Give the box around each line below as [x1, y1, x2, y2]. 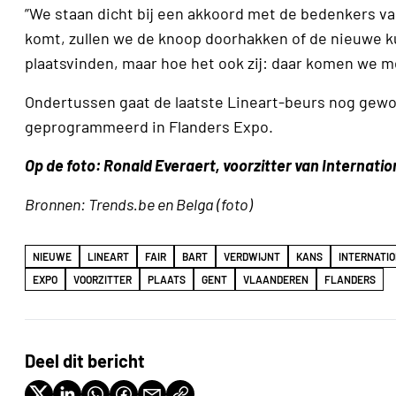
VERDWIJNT [224, 250, 280, 263]
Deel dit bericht [25, 350, 145, 372]
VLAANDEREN [243, 273, 308, 286]
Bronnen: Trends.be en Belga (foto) [25, 194, 253, 215]
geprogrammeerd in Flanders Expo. [25, 117, 273, 137]
